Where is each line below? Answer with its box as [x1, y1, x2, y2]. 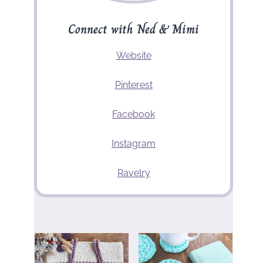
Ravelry [117, 167, 150, 178]
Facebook [112, 108, 156, 120]
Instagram [112, 137, 156, 149]
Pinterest [114, 79, 153, 90]
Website [116, 49, 151, 61]
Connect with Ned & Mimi [68, 18, 200, 39]
